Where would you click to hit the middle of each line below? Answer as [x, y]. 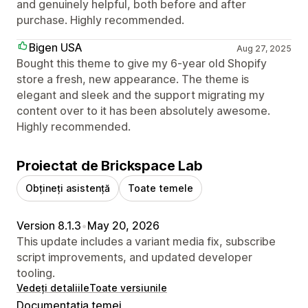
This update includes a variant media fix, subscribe [146, 241]
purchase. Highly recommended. [100, 20]
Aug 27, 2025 [264, 48]
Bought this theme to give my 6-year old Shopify [142, 63]
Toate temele [161, 188]
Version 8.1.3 [49, 225]
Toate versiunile [128, 287]
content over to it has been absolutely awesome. [143, 110]
